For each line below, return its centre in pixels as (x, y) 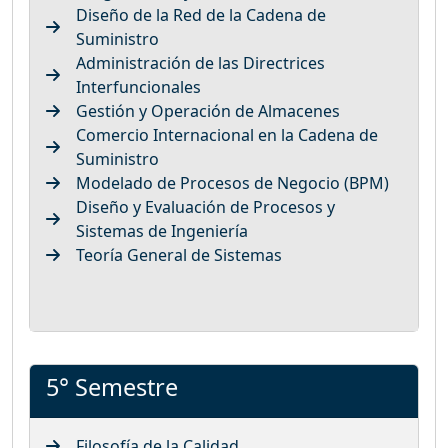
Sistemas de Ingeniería (162, 230)
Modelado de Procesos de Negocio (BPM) (232, 182)
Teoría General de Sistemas (179, 254)
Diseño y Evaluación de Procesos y (205, 206)
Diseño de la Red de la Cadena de (201, 14)
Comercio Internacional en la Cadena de (227, 134)
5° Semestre (112, 386)
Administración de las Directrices (200, 62)
